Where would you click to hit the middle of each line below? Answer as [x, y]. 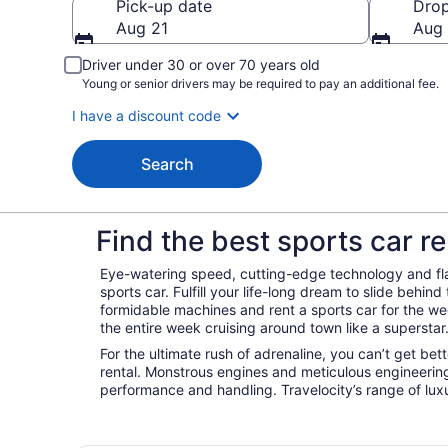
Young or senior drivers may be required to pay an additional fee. [260, 83]
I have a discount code [146, 115]
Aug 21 [142, 28]
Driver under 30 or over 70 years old [201, 64]
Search [167, 164]
